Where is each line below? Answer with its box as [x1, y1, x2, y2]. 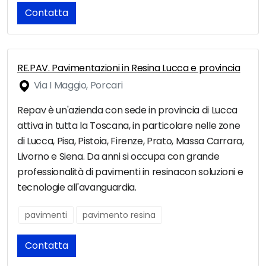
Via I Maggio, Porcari [31, 78, 123, 93]
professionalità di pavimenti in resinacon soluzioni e [17, 165, 243, 179]
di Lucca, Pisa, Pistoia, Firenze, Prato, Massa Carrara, [17, 134, 244, 148]
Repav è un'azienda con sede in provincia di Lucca [17, 103, 237, 118]
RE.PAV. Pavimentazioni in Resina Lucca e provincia [17, 61, 240, 75]
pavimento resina [83, 209, 156, 221]
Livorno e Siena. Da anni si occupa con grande [17, 150, 220, 164]
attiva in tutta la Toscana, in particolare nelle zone [17, 119, 240, 133]
